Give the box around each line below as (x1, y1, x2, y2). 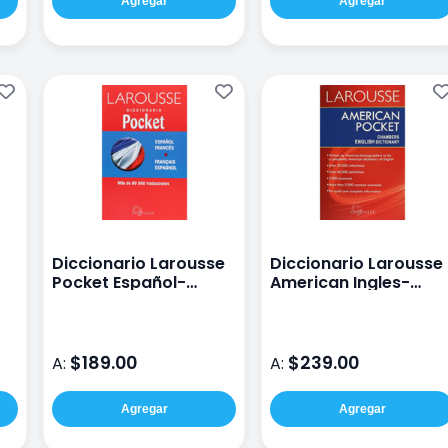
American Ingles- (270, 271, 410, 295)
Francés (52, 290, 118, 314)
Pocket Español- (52, 271, 186, 295)
